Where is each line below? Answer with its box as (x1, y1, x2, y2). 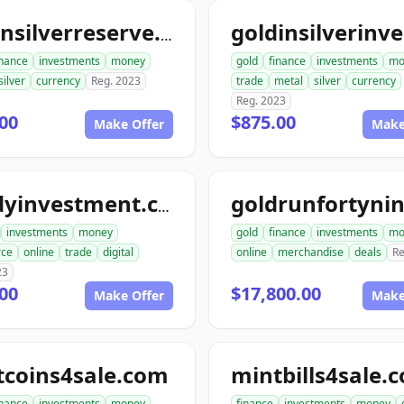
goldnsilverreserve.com (161, 25, 172, 45)
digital (103, 244, 133, 260)
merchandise (278, 244, 344, 260)
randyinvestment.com (158, 197, 170, 216)
